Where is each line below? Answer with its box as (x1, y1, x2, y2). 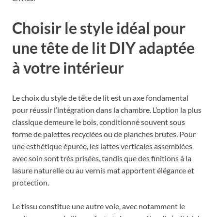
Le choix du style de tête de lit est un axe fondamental (12, 93, 188, 102)
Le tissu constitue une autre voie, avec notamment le (12, 201, 185, 211)
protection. (12, 177, 49, 187)
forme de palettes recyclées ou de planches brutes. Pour (12, 129, 196, 139)
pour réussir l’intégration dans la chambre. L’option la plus (12, 105, 201, 114)
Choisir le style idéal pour (12, 18, 186, 38)
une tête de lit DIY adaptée (12, 38, 195, 58)
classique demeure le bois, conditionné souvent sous (12, 117, 185, 126)
